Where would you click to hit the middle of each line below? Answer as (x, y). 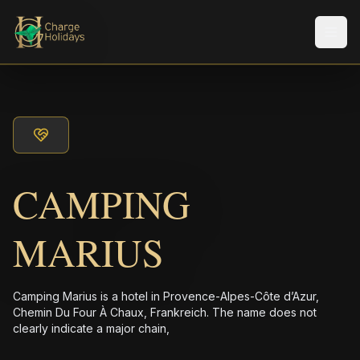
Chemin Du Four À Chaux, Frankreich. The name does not (165, 312)
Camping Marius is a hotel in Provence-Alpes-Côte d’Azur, (166, 296)
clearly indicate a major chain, (91, 328)
